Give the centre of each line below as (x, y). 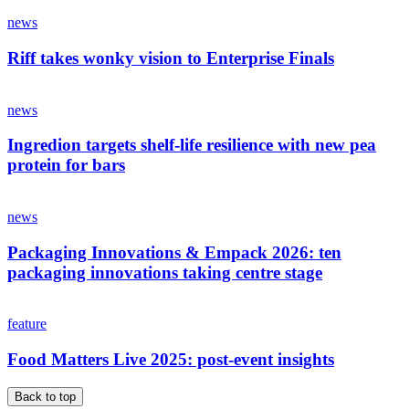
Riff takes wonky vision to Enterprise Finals (171, 58)
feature (27, 324)
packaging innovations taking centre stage (165, 272)
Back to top (45, 396)
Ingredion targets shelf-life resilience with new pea (192, 145)
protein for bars (66, 165)
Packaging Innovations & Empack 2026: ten (174, 252)
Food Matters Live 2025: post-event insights (171, 360)
